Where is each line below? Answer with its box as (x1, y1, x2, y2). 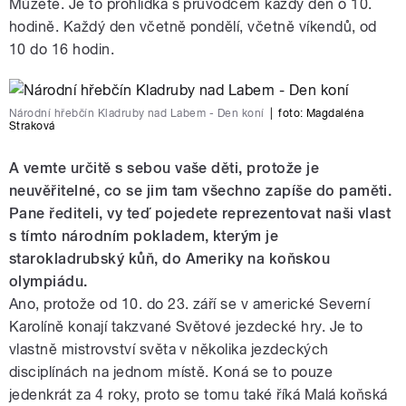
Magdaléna (305, 106, 364, 120)
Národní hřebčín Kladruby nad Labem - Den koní (9, 106, 265, 120)
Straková (9, 119, 55, 132)
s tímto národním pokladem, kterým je (9, 227, 279, 245)
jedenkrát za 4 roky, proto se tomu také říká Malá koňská (9, 385, 388, 403)
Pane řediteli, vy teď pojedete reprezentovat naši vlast (9, 204, 391, 222)
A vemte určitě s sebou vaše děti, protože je (9, 159, 320, 177)
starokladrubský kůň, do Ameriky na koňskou (9, 249, 331, 267)
